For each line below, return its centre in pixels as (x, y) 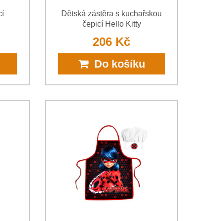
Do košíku (116, 64)
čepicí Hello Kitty (111, 24)
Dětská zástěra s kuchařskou (111, 13)
